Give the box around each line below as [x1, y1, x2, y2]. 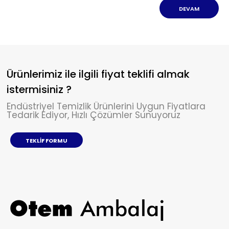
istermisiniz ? [7, 82, 72, 97]
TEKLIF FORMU [26, 136, 67, 145]
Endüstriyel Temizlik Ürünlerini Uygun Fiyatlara [7, 100, 205, 112]
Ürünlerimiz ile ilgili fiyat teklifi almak [7, 67, 190, 81]
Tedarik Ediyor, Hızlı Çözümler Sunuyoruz [7, 109, 180, 121]
